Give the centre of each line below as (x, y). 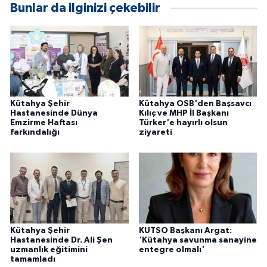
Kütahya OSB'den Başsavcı (195, 104)
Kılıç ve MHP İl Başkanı (184, 114)
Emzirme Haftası (44, 123)
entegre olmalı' (171, 250)
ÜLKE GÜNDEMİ (70, 10)
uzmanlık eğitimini (49, 250)
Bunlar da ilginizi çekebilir (85, 8)
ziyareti (155, 133)
